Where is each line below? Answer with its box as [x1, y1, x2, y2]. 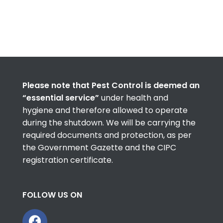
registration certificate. [22, 154, 113, 166]
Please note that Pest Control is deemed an [22, 79, 200, 91]
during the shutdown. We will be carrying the [22, 116, 196, 128]
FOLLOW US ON [22, 189, 82, 201]
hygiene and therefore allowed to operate [22, 104, 188, 116]
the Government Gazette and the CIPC [22, 141, 176, 153]
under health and [101, 92, 168, 104]
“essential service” [22, 92, 101, 104]
